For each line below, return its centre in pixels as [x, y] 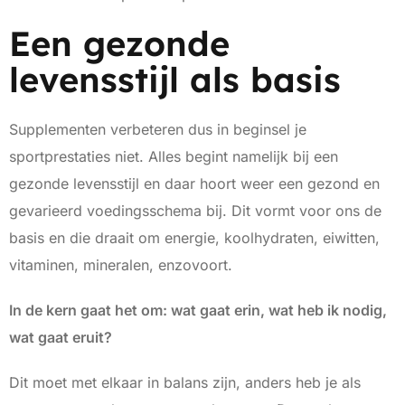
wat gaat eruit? [61, 338]
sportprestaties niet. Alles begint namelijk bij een [174, 157]
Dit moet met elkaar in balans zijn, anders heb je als [185, 383]
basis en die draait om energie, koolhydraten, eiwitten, [194, 238]
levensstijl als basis [175, 80]
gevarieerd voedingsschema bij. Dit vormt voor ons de [195, 211]
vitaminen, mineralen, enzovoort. [121, 265]
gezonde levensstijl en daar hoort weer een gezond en [194, 184]
